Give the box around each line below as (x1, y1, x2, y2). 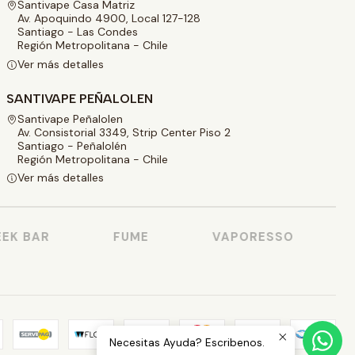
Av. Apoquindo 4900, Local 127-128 (17, 11, 200, 26)
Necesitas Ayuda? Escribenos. (109, 336, 265, 349)
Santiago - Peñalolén (17, 138, 127, 153)
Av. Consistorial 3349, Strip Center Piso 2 (17, 124, 231, 139)
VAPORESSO (203, 229, 285, 246)
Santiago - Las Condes (17, 25, 138, 40)
